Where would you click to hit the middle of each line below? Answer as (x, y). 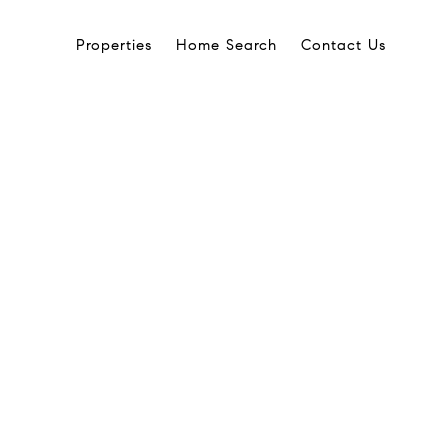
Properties (114, 45)
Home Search (226, 45)
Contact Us (343, 45)
